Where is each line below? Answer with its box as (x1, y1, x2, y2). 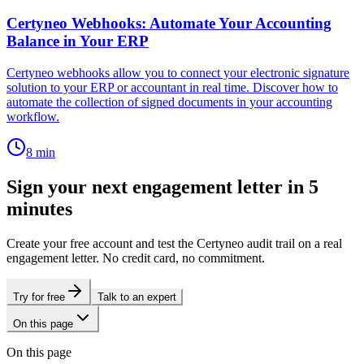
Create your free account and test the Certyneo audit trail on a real (6, 236, 342, 250)
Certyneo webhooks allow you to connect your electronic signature (6, 66, 349, 80)
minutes (6, 198, 72, 220)
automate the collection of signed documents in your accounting (6, 95, 332, 110)
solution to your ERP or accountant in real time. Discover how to (6, 80, 338, 95)
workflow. (6, 110, 59, 124)
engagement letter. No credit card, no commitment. (6, 251, 265, 265)
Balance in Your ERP (6, 32, 149, 50)
